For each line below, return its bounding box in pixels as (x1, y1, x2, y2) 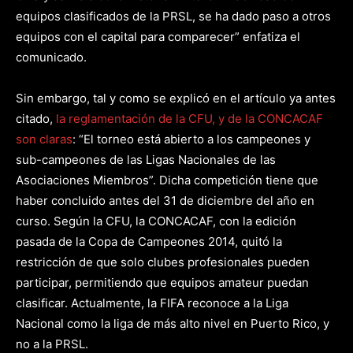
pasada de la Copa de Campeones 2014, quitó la (16, 234, 282, 249)
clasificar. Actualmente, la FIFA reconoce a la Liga (16, 295, 288, 310)
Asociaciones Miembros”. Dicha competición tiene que (16, 173, 318, 188)
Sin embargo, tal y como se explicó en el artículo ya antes (16, 91, 336, 106)
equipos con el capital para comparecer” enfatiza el (16, 29, 300, 44)
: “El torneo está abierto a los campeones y (72, 132, 310, 147)
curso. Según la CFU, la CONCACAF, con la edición (16, 214, 296, 229)
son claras (16, 132, 72, 147)
